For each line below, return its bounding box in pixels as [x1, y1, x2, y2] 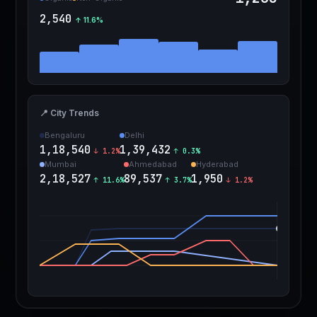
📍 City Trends [40, 108, 100, 118]
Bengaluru [45, 129, 86, 140]
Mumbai [45, 158, 77, 169]
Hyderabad [195, 158, 238, 169]
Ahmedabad [129, 158, 178, 169]
